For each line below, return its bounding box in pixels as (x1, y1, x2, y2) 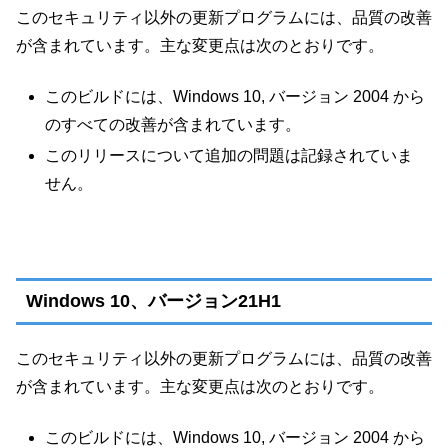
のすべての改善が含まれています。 (45, 115, 302, 133)
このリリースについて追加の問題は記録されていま (45, 146, 414, 164)
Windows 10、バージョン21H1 (26, 291, 281, 312)
